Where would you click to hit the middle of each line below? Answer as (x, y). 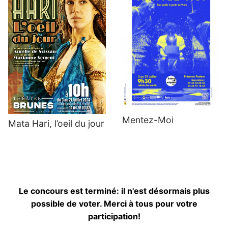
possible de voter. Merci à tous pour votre (114, 203)
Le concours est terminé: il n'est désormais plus (114, 191)
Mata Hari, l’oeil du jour (56, 123)
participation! (114, 216)
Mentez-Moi (148, 120)
